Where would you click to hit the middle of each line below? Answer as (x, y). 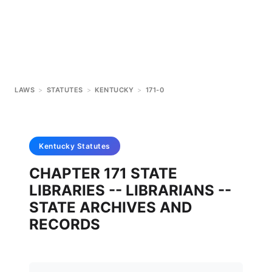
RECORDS (65, 224)
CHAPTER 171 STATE (103, 173)
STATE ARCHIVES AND (110, 207)
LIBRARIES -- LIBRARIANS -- (130, 190)
